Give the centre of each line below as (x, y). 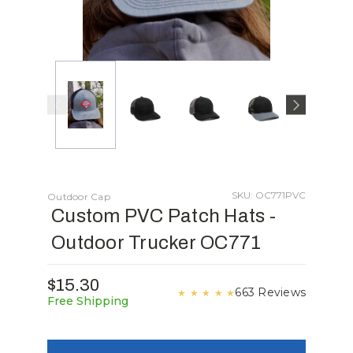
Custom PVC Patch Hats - (163, 216)
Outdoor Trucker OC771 (156, 243)
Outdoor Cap (79, 197)
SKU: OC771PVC (269, 195)
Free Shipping (88, 301)
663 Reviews (270, 292)
